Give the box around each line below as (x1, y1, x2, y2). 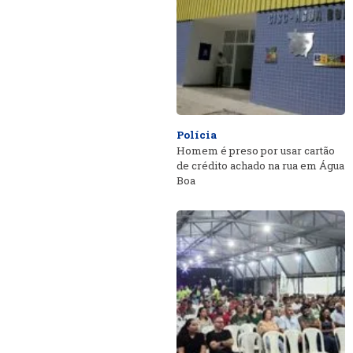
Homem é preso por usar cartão (176, 143, 335, 158)
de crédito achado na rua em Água (176, 158, 344, 173)
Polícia (176, 128, 217, 142)
